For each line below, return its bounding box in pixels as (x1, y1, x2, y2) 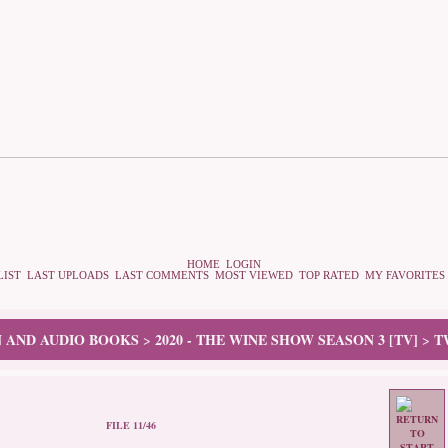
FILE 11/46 (106, 418, 156, 432)
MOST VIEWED (215, 270, 293, 281)
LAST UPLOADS (27, 270, 109, 281)
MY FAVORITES (365, 270, 445, 281)
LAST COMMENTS (115, 270, 209, 281)
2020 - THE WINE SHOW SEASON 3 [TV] (155, 329, 418, 350)
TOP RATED (299, 270, 359, 281)
